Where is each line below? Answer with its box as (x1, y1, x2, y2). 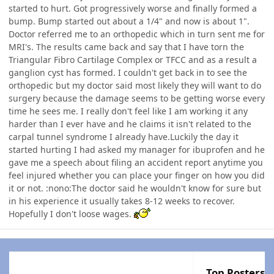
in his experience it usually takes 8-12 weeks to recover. (9, 195, 235, 207)
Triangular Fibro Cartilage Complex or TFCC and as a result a (9, 54, 257, 66)
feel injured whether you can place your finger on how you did (9, 169, 265, 182)
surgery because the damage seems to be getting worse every (9, 92, 265, 105)
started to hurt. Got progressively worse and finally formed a (9, 2, 257, 15)
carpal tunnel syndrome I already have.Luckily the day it (9, 131, 239, 143)
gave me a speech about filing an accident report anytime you (9, 157, 263, 169)
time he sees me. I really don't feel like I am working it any (9, 105, 248, 117)
